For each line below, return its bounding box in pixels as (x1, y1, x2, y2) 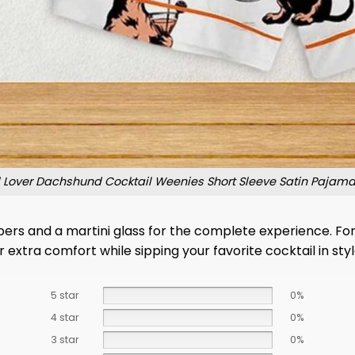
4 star (50, 310, 79, 324)
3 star (50, 332, 79, 346)
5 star (50, 288, 79, 302)
